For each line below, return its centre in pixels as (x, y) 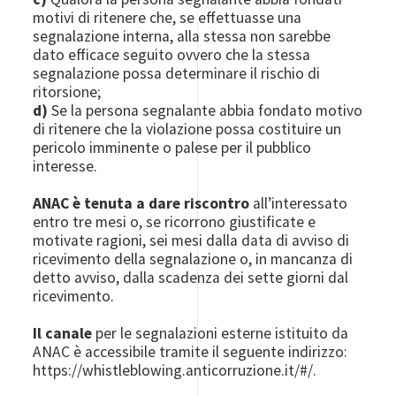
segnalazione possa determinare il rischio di (177, 73)
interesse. (65, 166)
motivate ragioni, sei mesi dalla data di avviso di (191, 240)
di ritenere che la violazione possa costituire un (187, 129)
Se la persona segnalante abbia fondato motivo (206, 110)
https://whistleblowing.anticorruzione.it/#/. (175, 370)
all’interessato (299, 203)
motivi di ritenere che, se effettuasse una (168, 18)
